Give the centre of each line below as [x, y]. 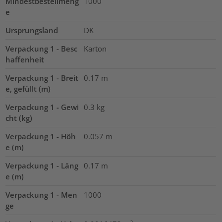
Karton [95, 49]
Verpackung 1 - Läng [42, 166]
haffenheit [25, 60]
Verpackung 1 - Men [42, 195]
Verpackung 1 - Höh [41, 137]
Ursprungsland [32, 30]
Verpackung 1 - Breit [42, 78]
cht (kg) [19, 118]
